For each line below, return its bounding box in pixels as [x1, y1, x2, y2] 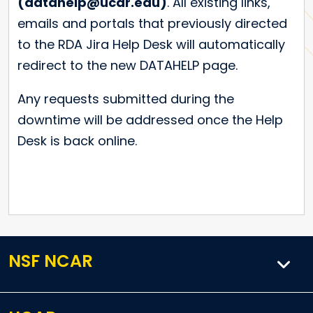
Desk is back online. [17, 132, 137, 150]
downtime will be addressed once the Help [17, 111, 283, 129]
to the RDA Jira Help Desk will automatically [17, 36, 285, 54]
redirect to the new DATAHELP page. [17, 57, 238, 75]
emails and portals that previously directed [17, 15, 287, 33]
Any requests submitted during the [17, 90, 234, 108]
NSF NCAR [8, 249, 93, 273]
